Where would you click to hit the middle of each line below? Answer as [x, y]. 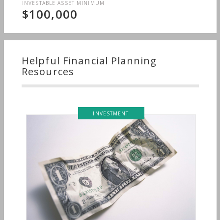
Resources [48, 72]
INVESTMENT [113, 113]
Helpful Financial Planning [89, 61]
